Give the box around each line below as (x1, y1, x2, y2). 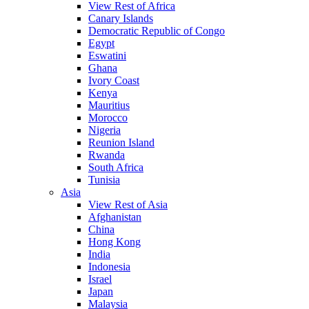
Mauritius (88, 99, 130, 111)
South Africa (88, 161, 143, 173)
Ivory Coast (88, 74, 139, 86)
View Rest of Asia (88, 199, 168, 210)
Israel (88, 273, 112, 285)
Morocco (88, 112, 128, 123)
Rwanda (88, 149, 125, 161)
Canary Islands (88, 12, 153, 24)
